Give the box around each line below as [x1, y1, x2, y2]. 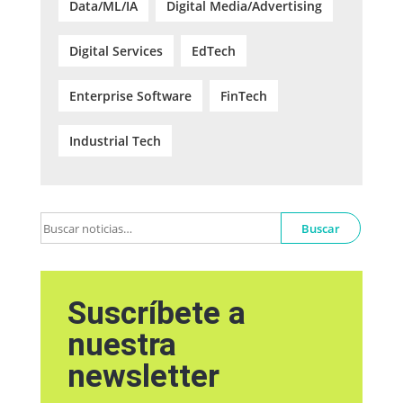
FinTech [219, 87, 267, 105]
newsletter [67, 358, 219, 396]
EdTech [191, 42, 236, 60]
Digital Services [68, 42, 163, 60]
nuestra [67, 327, 176, 364]
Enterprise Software [68, 87, 192, 105]
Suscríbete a [67, 295, 246, 333]
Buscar [300, 219, 340, 237]
